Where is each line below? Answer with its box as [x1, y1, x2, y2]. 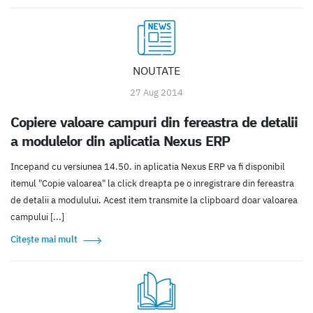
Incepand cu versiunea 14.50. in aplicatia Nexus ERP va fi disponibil [10, 160, 285, 173]
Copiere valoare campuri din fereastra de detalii [10, 112, 298, 131]
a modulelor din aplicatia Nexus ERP [10, 131, 230, 150]
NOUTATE [133, 63, 180, 78]
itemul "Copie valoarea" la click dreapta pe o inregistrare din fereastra [10, 177, 294, 189]
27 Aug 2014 [130, 86, 183, 99]
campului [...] [10, 210, 64, 223]
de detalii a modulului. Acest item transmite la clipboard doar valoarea [10, 194, 298, 206]
